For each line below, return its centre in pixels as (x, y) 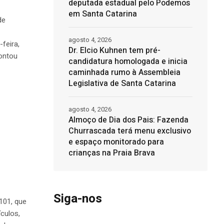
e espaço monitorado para (116, 142)
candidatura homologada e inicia (128, 62)
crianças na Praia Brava (111, 153)
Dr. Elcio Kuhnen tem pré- (114, 51)
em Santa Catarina (102, 14)
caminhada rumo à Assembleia (124, 73)
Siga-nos (77, 199)
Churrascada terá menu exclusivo (129, 131)
